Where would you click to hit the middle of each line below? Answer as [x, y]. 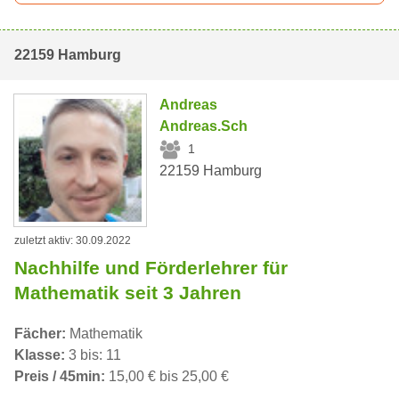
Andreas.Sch [204, 126]
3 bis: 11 [93, 354]
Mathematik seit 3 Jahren [128, 292]
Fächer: [40, 333]
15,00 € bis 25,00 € [167, 376]
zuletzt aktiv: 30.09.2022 [73, 240]
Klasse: [40, 354]
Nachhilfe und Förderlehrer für [151, 267]
